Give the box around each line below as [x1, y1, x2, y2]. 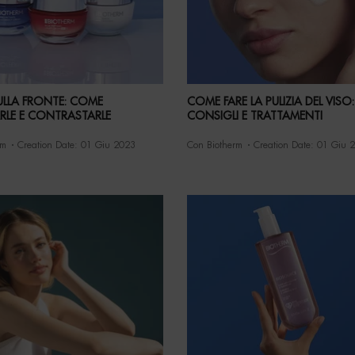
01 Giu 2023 [80, 139, 136, 150]
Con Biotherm [187, 139, 243, 150]
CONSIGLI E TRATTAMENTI [187, 109, 323, 121]
